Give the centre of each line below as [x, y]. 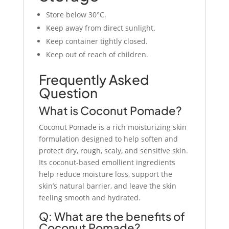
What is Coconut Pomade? [110, 111]
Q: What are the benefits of [112, 216]
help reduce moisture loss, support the [105, 174]
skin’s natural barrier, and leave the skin [107, 186]
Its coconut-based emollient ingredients [107, 163]
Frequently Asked [94, 80]
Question [68, 93]
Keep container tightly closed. [97, 41]
